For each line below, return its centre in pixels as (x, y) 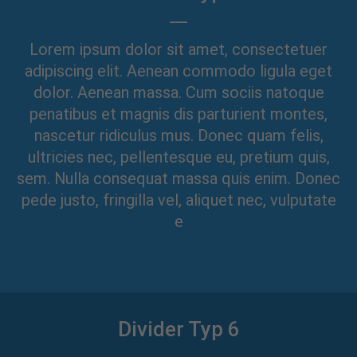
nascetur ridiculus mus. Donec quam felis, (178, 135)
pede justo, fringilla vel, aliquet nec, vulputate (178, 200)
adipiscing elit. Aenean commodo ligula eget (178, 71)
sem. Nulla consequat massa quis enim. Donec (178, 178)
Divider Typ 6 (178, 329)
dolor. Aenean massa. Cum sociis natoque (178, 92)
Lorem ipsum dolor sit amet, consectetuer (178, 49)
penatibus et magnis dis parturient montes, (178, 114)
